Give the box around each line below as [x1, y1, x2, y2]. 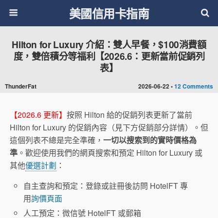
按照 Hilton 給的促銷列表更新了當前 [67, 109, 192, 120]
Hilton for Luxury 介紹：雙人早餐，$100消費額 [12, 37, 206, 51]
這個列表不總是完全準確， [10, 134, 103, 145]
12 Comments [174, 82, 213, 91]
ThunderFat [5, 82, 36, 91]
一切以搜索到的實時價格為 [103, 134, 197, 145]
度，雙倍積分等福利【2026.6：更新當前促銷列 [13, 49, 205, 63]
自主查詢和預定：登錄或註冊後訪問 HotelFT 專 [23, 180, 188, 191]
